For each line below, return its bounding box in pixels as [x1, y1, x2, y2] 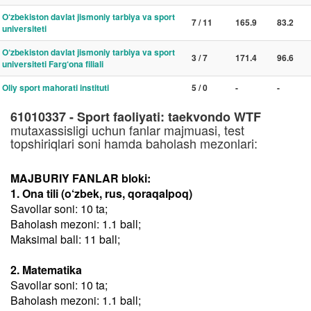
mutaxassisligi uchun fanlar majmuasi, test [10, 121, 244, 139]
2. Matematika [10, 262, 82, 278]
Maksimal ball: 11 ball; [10, 231, 120, 247]
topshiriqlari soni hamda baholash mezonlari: [10, 134, 258, 152]
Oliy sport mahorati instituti [2, 81, 109, 94]
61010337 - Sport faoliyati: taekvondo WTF [10, 108, 261, 126]
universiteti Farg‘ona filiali [2, 58, 103, 70]
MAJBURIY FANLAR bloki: [10, 170, 151, 186]
